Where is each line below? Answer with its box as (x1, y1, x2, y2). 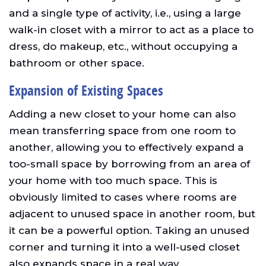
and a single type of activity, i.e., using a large (9, 7, 241, 20)
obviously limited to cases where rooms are (9, 191, 237, 204)
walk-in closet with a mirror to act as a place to (9, 24, 254, 36)
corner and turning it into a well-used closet (9, 241, 240, 254)
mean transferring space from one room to (9, 125, 236, 137)
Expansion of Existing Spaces (9, 81, 163, 100)
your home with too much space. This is (9, 175, 217, 187)
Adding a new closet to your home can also (9, 108, 236, 121)
